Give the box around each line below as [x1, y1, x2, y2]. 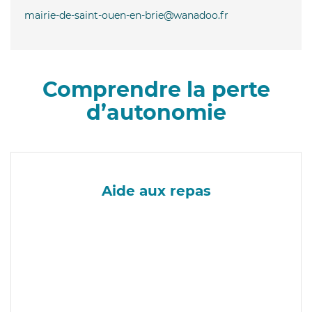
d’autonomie [86, 99, 226, 125]
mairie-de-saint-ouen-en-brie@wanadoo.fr [24, 8, 228, 22]
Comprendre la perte [42, 76, 270, 102]
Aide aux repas [101, 182, 211, 199]
